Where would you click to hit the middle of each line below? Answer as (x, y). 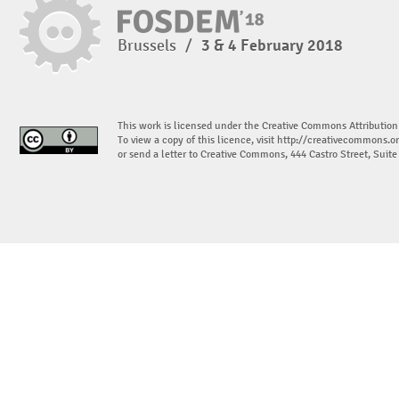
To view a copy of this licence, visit (197, 140)
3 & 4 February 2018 (272, 45)
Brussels (149, 45)
